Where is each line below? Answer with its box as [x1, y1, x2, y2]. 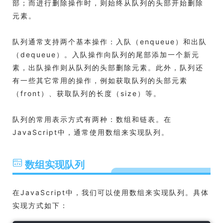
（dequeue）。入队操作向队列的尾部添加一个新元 [12, 50, 200, 59]
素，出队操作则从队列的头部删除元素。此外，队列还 [12, 63, 204, 72]
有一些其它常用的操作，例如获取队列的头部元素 [12, 76, 188, 85]
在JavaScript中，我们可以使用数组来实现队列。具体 [12, 188, 209, 197]
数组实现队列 [25, 159, 85, 171]
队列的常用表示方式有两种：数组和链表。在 [12, 115, 172, 123]
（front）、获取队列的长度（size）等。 [12, 89, 161, 98]
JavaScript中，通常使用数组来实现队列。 [12, 128, 169, 136]
